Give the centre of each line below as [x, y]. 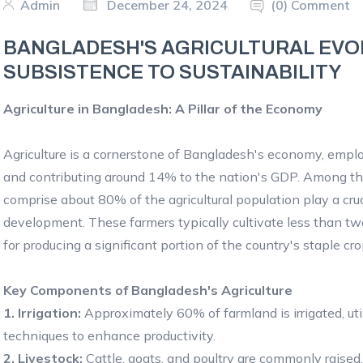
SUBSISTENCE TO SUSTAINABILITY [173, 72]
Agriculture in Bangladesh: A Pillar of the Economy [163, 108]
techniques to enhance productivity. [109, 335]
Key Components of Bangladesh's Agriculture [148, 290]
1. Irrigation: [42, 312]
